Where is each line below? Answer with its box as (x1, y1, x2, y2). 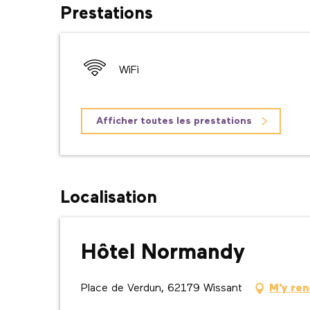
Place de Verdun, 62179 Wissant (81, 283, 242, 294)
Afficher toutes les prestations (96, 116, 253, 126)
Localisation (60, 190, 157, 207)
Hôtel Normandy (81, 242, 245, 264)
